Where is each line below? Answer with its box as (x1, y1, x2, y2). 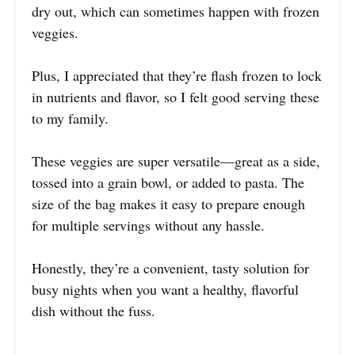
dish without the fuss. (32, 301, 155, 321)
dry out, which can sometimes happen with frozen (32, 2, 319, 21)
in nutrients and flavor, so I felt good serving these (32, 87, 319, 107)
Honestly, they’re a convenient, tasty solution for (32, 258, 309, 278)
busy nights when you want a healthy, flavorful (32, 280, 299, 300)
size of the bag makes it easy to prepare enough (32, 194, 305, 214)
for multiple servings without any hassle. (32, 216, 265, 235)
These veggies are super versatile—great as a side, (32, 151, 320, 171)
